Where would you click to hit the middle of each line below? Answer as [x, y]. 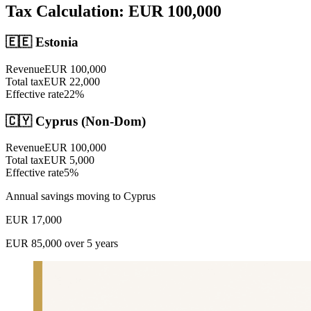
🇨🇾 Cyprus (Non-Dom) [76, 121]
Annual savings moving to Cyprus [81, 196]
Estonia [57, 42]
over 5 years [90, 244]
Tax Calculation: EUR [86, 11]
